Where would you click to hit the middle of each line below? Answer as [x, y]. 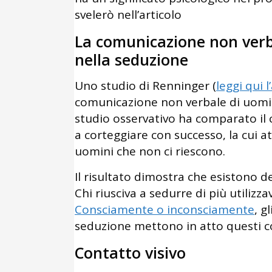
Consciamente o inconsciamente [165, 210]
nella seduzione [131, 60]
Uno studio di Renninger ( [145, 86]
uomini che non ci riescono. [150, 151]
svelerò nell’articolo [128, 15]
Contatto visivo [130, 253]
